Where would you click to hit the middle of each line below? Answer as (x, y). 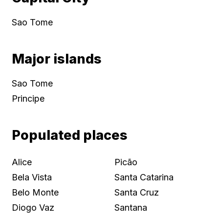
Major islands (57, 59)
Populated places (70, 135)
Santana (131, 207)
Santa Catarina (144, 177)
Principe (28, 98)
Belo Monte (35, 192)
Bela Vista (32, 177)
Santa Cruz (137, 192)
